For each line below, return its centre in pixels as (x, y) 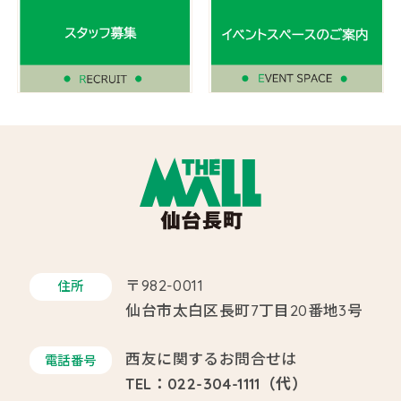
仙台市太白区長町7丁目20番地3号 (244, 310)
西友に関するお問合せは (211, 359)
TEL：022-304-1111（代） (216, 384)
